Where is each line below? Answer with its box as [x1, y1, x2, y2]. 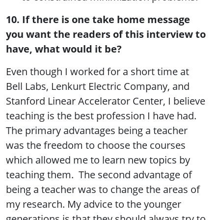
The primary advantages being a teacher [6, 124, 188, 137]
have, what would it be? [6, 42, 122, 56]
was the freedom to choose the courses [6, 138, 186, 152]
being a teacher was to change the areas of [6, 183, 200, 196]
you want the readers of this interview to [6, 27, 206, 41]
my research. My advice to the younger [6, 197, 181, 211]
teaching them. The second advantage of [6, 168, 192, 182]
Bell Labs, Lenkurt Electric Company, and [6, 80, 190, 93]
